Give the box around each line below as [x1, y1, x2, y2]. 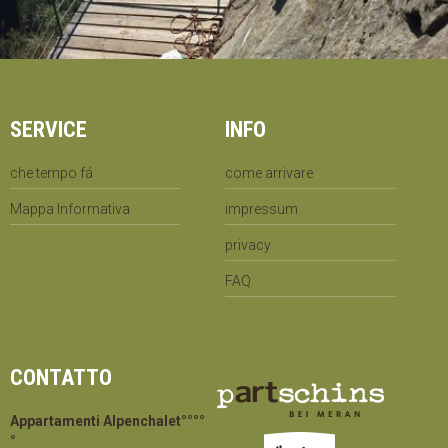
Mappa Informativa [10, 200, 130, 217]
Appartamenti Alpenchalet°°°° [10, 412, 205, 429]
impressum [225, 200, 299, 217]
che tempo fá [10, 164, 93, 181]
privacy [225, 236, 272, 253]
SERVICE [10, 116, 87, 142]
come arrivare [225, 164, 314, 181]
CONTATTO [10, 364, 112, 390]
